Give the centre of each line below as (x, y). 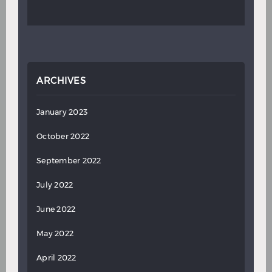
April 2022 (56, 257)
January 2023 (62, 112)
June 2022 (56, 209)
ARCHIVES (61, 80)
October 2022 (63, 136)
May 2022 (55, 233)
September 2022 (69, 160)
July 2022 (55, 185)
